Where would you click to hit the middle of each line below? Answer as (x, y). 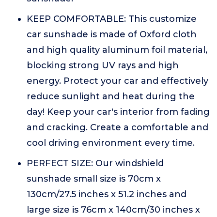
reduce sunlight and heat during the (111, 96)
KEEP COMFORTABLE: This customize (112, 19)
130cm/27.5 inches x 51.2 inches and (107, 194)
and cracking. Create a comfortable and (117, 127)
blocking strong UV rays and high (103, 65)
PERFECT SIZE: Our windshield (95, 163)
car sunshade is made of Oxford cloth (112, 34)
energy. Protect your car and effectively (117, 81)
